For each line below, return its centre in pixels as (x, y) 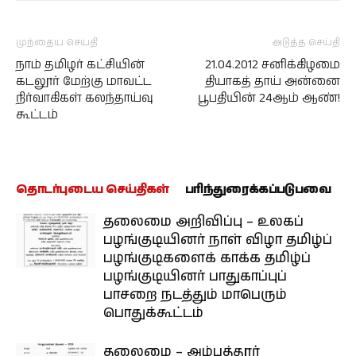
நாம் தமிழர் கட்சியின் (80, 64)
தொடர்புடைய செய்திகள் (93, 189)
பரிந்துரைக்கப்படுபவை (258, 189)
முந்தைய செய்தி (57, 42)
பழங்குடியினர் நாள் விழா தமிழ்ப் (218, 240)
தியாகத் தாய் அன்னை (273, 81)
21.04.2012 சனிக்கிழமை (273, 64)
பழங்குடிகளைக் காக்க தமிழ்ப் (207, 258)
